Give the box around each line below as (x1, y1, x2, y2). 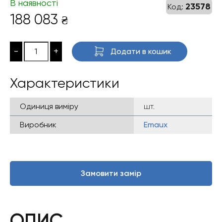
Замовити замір (81, 168, 141, 178)
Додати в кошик (111, 46, 172, 56)
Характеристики (10, 74, 119, 91)
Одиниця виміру (20, 101, 78, 111)
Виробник (20, 119, 56, 129)
